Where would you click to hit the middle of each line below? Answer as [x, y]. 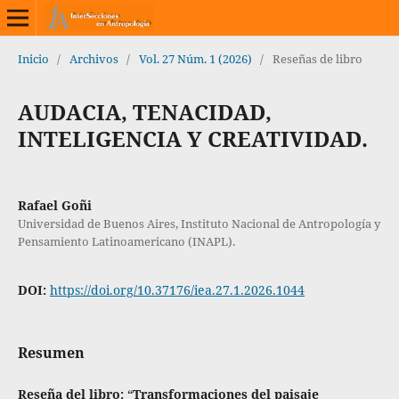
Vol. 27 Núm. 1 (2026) [195, 58]
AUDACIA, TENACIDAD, [144, 111]
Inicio [33, 58]
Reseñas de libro [317, 58]
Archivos [94, 58]
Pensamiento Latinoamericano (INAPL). [126, 241]
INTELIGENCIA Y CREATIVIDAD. [192, 138]
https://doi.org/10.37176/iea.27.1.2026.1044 [177, 289]
